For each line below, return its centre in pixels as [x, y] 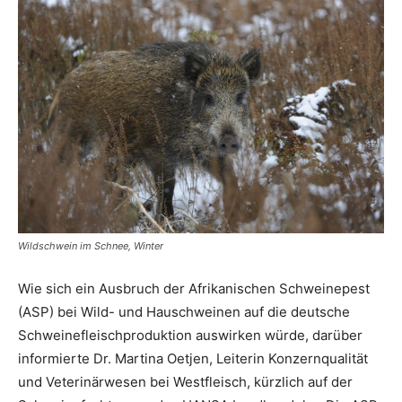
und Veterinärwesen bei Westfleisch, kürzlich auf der [185, 381]
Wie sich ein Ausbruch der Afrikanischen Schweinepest [194, 288]
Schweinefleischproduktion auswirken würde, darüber [190, 335]
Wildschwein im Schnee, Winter [91, 245]
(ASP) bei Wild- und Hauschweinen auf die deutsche [184, 311]
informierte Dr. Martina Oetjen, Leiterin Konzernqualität [193, 358]
